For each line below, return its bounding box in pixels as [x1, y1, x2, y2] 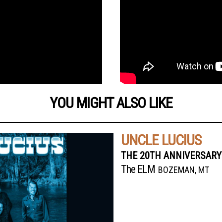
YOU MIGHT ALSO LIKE [50, 94, 172, 112]
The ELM [121, 163, 155, 176]
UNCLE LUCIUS [121, 131, 201, 149]
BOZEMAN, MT [158, 165, 209, 175]
